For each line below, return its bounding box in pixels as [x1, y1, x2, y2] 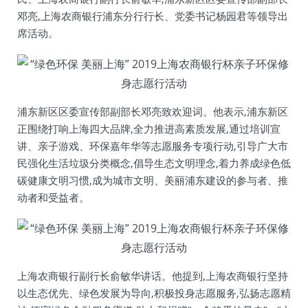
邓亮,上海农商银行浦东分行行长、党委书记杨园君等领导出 [17, 9, 288, 23]
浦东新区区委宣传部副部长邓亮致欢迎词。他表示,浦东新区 [17, 104, 288, 118]
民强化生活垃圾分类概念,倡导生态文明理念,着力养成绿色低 [17, 156, 291, 170]
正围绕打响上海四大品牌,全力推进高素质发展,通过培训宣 [17, 122, 280, 135]
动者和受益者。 [17, 190, 89, 204]
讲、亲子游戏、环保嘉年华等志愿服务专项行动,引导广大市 [17, 139, 288, 153]
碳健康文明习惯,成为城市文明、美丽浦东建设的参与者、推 [17, 173, 288, 187]
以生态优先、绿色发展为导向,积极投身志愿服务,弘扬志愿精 [17, 286, 291, 300]
